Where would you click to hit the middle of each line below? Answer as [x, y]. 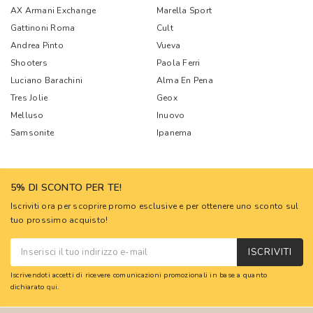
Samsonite [32, 133]
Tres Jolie [29, 98]
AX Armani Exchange [53, 10]
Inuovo [171, 115]
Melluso [27, 115]
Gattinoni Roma [43, 28]
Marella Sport [184, 10]
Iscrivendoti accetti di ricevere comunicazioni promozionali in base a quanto [139, 275]
